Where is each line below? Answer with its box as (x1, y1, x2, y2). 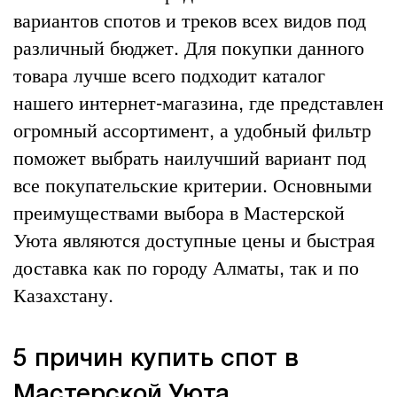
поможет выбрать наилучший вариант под (13, 142, 366, 170)
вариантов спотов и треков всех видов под (13, 4, 366, 33)
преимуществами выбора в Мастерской (13, 197, 345, 225)
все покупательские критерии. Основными (13, 169, 372, 198)
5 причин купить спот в (13, 348, 299, 371)
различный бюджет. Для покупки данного (13, 32, 364, 60)
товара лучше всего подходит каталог (13, 59, 325, 88)
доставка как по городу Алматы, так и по (13, 252, 359, 280)
